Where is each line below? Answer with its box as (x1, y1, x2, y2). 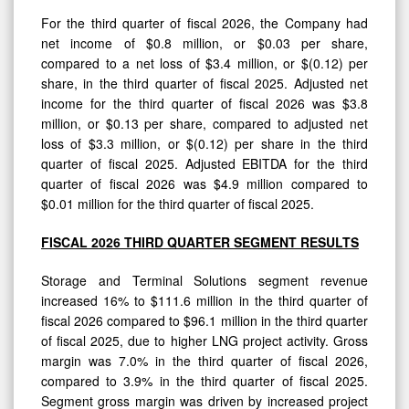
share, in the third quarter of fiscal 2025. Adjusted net (41, 73, 368, 92)
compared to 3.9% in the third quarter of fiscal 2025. (41, 371, 368, 390)
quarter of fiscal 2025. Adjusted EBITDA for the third (41, 153, 368, 173)
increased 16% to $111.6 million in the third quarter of (41, 290, 368, 309)
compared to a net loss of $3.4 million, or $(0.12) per (41, 53, 368, 72)
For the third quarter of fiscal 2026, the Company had (41, 13, 368, 32)
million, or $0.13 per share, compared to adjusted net (41, 113, 368, 132)
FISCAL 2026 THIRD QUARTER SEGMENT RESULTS (41, 232, 359, 251)
